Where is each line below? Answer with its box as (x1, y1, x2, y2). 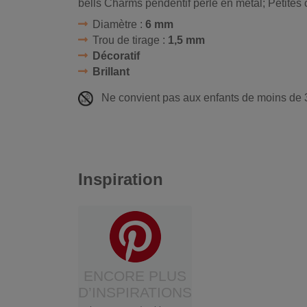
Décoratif (92, 50, 140, 62)
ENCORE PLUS (84, 268, 186, 284)
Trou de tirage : (92, 34, 168, 47)
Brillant (92, 66, 130, 78)
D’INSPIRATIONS (78, 284, 192, 300)
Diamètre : (92, 19, 145, 31)
